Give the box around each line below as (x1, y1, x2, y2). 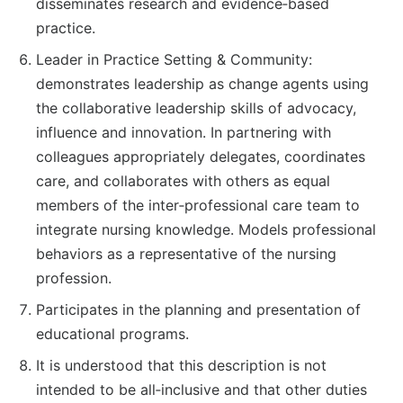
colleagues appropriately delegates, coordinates (36, 148, 365, 166)
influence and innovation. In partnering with (36, 123, 331, 142)
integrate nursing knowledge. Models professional (36, 220, 376, 239)
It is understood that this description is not (36, 356, 327, 375)
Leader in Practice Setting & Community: (36, 50, 312, 69)
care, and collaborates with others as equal (36, 172, 330, 191)
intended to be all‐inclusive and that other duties (36, 381, 367, 399)
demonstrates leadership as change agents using (36, 75, 369, 94)
